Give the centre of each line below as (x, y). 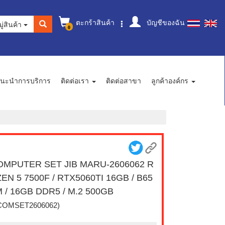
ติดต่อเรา (76, 81)
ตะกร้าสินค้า (94, 22)
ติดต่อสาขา (124, 81)
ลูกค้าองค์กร (171, 81)
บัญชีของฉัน (165, 22)
